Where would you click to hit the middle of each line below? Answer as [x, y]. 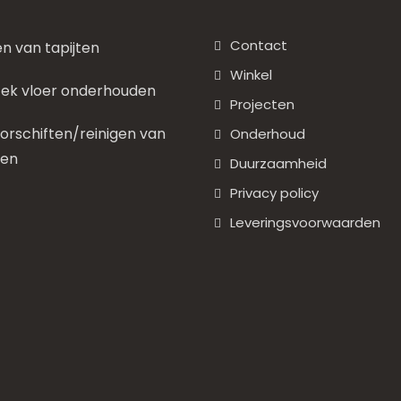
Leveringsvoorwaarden [305, 222]
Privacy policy [274, 193]
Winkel [251, 75]
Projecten [262, 104]
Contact [259, 45]
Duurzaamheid [278, 163]
